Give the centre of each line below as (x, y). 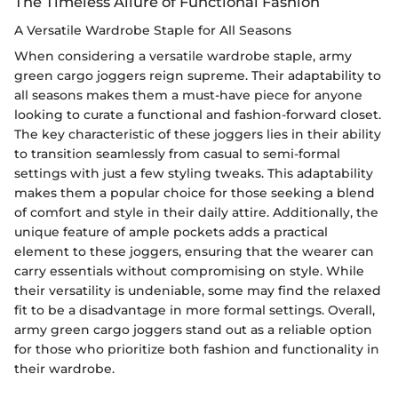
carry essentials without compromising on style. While (189, 271)
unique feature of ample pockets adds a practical (171, 231)
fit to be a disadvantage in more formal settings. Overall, (195, 310)
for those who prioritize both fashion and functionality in (197, 349)
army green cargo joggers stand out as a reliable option (193, 329)
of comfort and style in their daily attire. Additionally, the (196, 212)
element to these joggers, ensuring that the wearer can (194, 251)
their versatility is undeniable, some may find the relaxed (198, 290)
